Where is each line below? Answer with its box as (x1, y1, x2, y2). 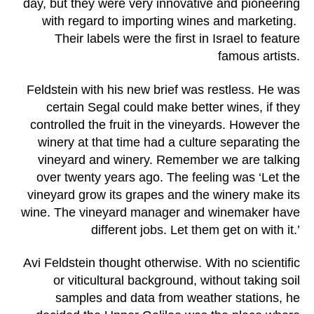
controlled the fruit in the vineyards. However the (30, 117, 300, 132)
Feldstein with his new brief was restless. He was (27, 82, 300, 97)
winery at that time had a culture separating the (38, 135, 300, 149)
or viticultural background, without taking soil (53, 273, 300, 288)
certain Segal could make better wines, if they (46, 100, 300, 114)
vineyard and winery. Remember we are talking (38, 152, 300, 167)
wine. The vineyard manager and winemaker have (21, 205, 300, 219)
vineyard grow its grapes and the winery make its (27, 187, 300, 202)
